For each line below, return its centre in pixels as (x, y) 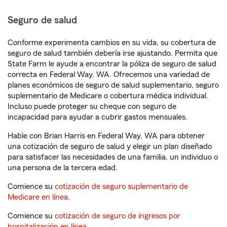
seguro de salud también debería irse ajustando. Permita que (112, 53)
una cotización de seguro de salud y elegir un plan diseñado (110, 146)
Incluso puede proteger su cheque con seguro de (92, 106)
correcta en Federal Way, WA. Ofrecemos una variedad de (109, 74)
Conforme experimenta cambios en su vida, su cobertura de (112, 43)
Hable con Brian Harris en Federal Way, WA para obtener (106, 136)
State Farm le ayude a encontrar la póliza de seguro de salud (112, 64)
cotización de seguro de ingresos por (118, 216)
